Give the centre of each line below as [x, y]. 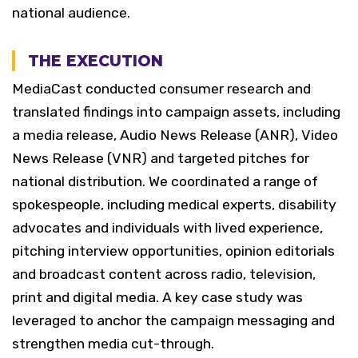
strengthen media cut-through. [113, 344]
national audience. [71, 13]
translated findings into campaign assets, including [176, 112]
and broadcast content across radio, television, [164, 274]
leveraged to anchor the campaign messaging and [173, 320]
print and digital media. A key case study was [157, 297]
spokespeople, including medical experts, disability [174, 205]
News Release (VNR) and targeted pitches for [161, 158]
